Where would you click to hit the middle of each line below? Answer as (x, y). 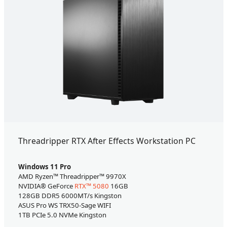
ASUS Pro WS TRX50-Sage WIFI (64, 205)
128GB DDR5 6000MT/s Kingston (70, 196)
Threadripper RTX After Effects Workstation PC (107, 141)
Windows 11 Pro (44, 167)
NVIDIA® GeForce (46, 186)
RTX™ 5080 (91, 186)
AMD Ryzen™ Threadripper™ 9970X (72, 177)
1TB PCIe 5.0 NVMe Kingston (62, 215)
